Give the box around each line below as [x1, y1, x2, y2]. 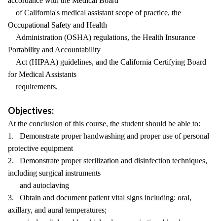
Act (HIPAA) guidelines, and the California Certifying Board [8, 58, 206, 66]
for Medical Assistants [8, 70, 76, 78]
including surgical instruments [8, 169, 101, 177]
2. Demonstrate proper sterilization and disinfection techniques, [8, 156, 207, 165]
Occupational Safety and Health [8, 21, 107, 29]
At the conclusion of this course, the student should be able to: [8, 119, 200, 128]
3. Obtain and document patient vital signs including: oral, [8, 193, 191, 202]
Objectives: [8, 105, 54, 116]
